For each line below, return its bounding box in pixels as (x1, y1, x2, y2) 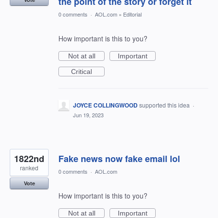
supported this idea (139, 101, 191, 109)
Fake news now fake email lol (58, 152, 180, 165)
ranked (20, 163, 38, 172)
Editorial (123, 10, 142, 18)
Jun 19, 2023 (73, 111, 104, 119)
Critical (71, 68, 92, 75)
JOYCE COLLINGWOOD (73, 101, 138, 109)
